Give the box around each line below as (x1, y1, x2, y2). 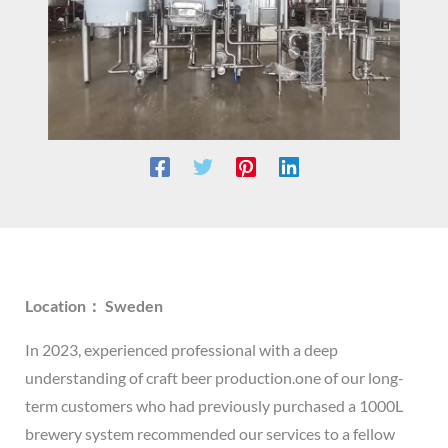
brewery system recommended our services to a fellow (24, 423, 395, 443)
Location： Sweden (24, 295, 163, 315)
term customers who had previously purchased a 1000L (24, 395, 403, 415)
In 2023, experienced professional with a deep (24, 339, 338, 359)
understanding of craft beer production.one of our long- (24, 367, 404, 387)
